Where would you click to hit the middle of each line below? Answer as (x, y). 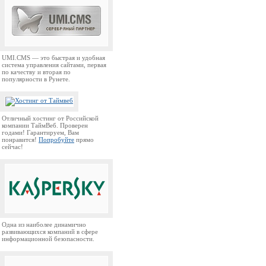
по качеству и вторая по (36, 72)
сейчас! (12, 147)
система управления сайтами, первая (54, 65)
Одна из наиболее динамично (44, 224)
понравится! (20, 140)
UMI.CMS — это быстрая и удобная (53, 58)
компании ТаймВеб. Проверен (45, 125)
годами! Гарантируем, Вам (40, 132)
